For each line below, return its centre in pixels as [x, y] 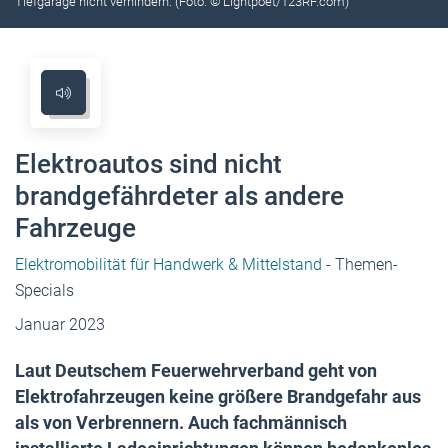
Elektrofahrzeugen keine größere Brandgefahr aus [218, 396]
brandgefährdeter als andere [179, 195]
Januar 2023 [60, 324]
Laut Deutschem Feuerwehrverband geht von [196, 370]
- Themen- [360, 264]
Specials [44, 290]
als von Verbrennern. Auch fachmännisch [181, 422]
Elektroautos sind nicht [148, 163]
